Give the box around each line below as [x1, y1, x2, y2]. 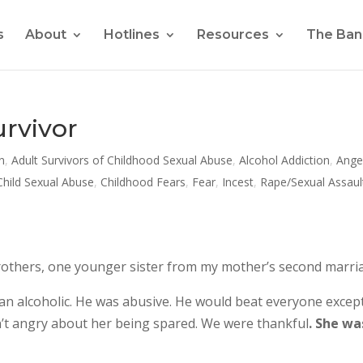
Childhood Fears [100, 174, 186, 190]
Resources [196, 27, 269, 42]
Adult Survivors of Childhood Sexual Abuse [11, 152, 233, 168]
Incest [222, 174, 254, 190]
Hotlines [103, 27, 160, 42]
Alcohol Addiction [239, 152, 331, 168]
